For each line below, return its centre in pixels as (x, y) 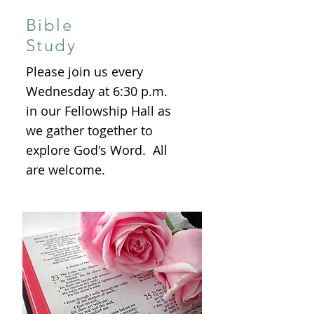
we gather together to (89, 130)
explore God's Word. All (97, 150)
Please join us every (84, 71)
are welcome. (66, 170)
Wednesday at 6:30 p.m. (97, 91)
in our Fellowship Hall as (98, 111)
